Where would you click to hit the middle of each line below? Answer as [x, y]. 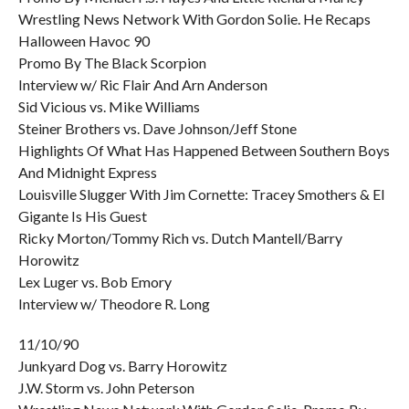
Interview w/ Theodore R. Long [114, 304]
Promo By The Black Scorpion [112, 63]
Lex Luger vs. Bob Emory [94, 282]
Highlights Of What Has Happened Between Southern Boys [204, 150]
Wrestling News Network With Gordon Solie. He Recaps [194, 19]
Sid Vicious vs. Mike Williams [109, 106]
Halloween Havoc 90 [84, 41]
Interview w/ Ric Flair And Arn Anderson [142, 84]
